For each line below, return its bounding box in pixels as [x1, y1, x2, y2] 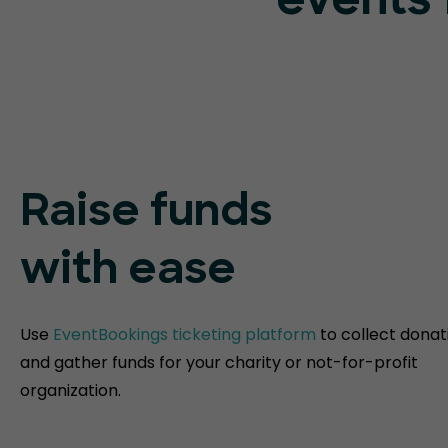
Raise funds [20, 191, 272, 236]
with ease [20, 249, 236, 294]
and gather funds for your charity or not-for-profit [20, 350, 418, 374]
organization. [20, 378, 121, 402]
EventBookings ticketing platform [53, 322, 316, 346]
